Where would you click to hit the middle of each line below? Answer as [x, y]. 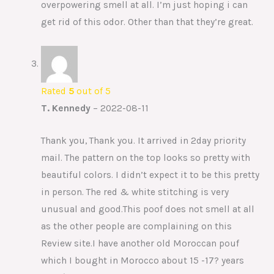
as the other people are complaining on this [136, 226]
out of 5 [92, 91]
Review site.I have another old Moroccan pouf [140, 243]
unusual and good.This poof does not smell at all [147, 209]
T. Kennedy [67, 108]
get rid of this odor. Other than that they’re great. [147, 22]
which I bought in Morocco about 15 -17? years [142, 260]
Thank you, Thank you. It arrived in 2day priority [143, 140]
